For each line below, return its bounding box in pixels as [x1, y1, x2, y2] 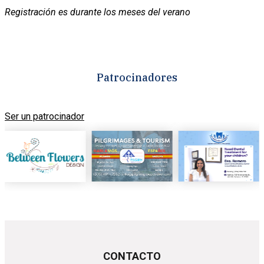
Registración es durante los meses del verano [5, 6, 190, 18]
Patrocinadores [96, 70, 177, 84]
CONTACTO [103, 249, 161, 262]
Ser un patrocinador [5, 110, 84, 122]
